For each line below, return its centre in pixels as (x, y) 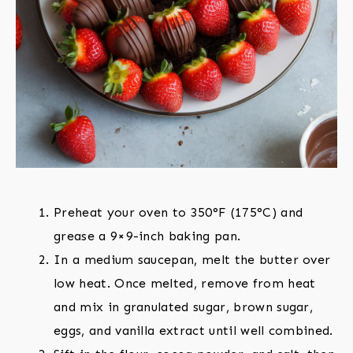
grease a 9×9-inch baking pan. (147, 236)
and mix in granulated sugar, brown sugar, (184, 307)
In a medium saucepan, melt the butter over (192, 260)
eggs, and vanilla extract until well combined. (193, 331)
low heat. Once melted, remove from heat (185, 284)
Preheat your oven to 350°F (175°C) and (178, 213)
